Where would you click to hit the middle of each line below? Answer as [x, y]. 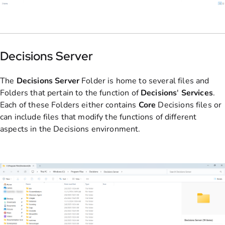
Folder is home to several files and [144, 81]
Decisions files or [190, 105]
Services [197, 93]
